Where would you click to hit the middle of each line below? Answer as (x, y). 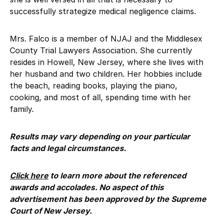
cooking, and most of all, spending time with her (100, 97)
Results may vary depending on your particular (100, 136)
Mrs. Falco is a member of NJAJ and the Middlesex (106, 39)
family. (22, 109)
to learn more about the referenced (117, 175)
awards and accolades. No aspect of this (87, 187)
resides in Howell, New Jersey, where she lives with (107, 62)
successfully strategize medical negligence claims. (103, 11)
